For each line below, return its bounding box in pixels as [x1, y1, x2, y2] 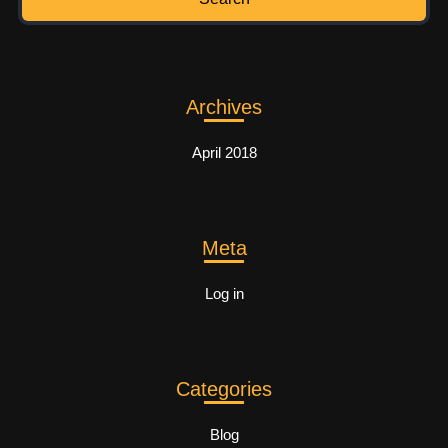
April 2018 [191, 144, 257, 162]
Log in [204, 285, 244, 303]
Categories [176, 378, 272, 401]
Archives [186, 96, 262, 119]
